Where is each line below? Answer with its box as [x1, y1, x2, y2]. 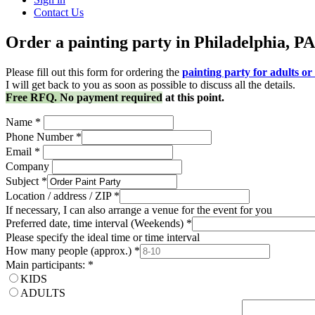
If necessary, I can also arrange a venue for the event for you [6, 204, 272, 217]
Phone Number [6, 131, 73, 143]
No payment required [60, 91, 162, 104]
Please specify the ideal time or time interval [6, 231, 200, 244]
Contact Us [34, 6, 84, 19]
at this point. [162, 91, 224, 104]
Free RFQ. [6, 91, 60, 104]
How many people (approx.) [6, 245, 131, 257]
